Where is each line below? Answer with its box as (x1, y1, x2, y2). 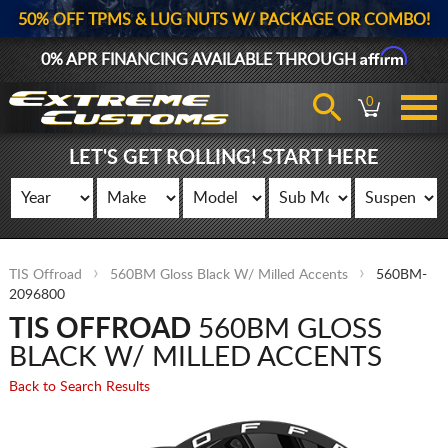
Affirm (360, 46, 407, 66)
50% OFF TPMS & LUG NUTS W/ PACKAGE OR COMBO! (18, 12, 430, 28)
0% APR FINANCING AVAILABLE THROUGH (41, 52, 360, 68)
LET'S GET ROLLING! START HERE (68, 148, 379, 168)
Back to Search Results (8, 380, 150, 394)
